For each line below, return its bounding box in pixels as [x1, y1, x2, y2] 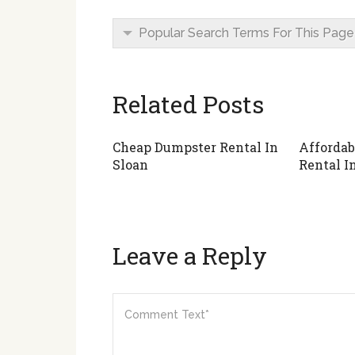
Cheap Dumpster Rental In [113, 139, 278, 155]
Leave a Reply [113, 240, 267, 271]
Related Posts [113, 89, 264, 120]
